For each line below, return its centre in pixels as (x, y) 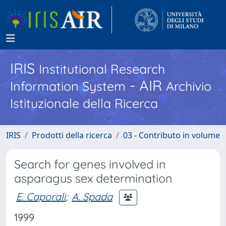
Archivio (189, 86)
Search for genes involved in (90, 164)
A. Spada (92, 196)
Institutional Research (102, 69)
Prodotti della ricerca (72, 135)
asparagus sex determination (93, 178)
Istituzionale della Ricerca (84, 103)
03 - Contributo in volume (172, 135)
